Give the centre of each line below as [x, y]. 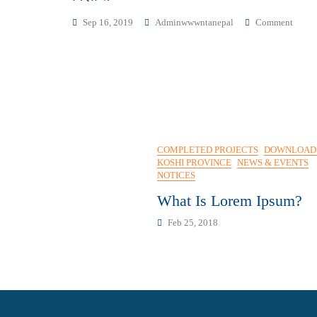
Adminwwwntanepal [194, 22]
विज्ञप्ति [303, 36]
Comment [274, 22]
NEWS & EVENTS [273, 162]
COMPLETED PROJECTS [208, 150]
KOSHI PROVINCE [194, 162]
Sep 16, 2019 [108, 22]
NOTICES [176, 175]
